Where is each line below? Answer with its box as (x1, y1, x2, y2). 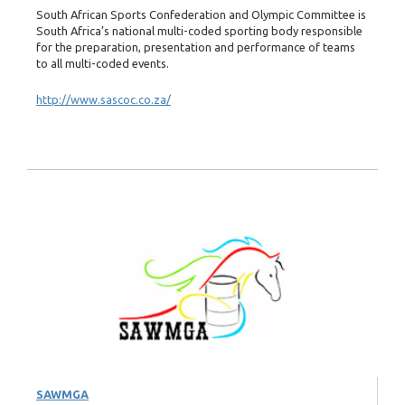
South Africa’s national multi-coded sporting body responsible (36, 24, 363, 37)
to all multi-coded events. (36, 56, 169, 70)
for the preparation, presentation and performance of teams (36, 40, 355, 53)
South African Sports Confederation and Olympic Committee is (36, 7, 366, 21)
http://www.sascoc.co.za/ (36, 93, 171, 107)
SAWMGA (36, 387, 89, 400)
